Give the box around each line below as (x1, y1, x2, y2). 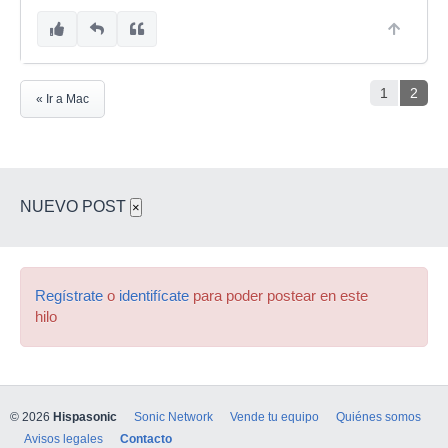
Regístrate (35, 288, 103, 304)
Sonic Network (134, 410, 213, 424)
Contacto (120, 432, 172, 446)
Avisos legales (24, 432, 103, 446)
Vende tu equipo (230, 410, 319, 424)
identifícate (119, 288, 189, 304)
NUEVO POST (20, 198, 130, 215)
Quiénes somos (336, 410, 421, 424)
